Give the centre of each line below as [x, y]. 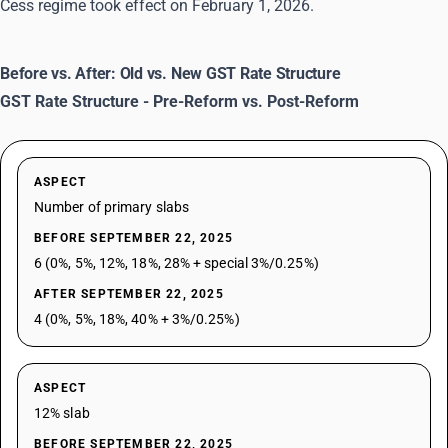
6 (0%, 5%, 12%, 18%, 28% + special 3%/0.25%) [176, 263]
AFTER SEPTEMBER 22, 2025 [129, 294]
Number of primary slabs [111, 207]
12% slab [62, 413]
